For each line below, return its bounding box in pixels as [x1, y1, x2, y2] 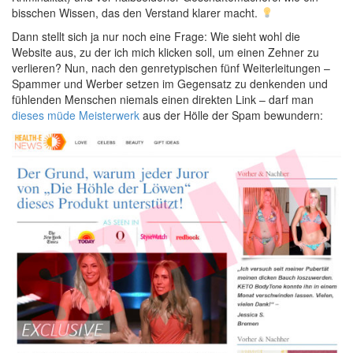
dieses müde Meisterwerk [12, 107, 139, 123]
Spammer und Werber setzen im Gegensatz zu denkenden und [12, 76, 328, 91]
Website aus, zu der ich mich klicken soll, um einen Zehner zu [12, 44, 319, 60]
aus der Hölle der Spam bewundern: [139, 107, 323, 123]
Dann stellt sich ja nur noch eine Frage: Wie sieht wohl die [12, 28, 300, 44]
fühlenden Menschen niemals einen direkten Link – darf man [12, 91, 314, 107]
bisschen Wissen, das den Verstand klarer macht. [12, 5, 261, 20]
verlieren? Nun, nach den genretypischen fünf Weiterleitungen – [12, 60, 330, 76]
